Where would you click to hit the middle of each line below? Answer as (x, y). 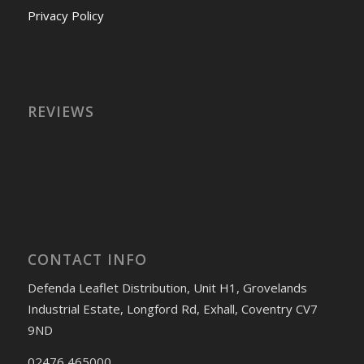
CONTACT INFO (87, 259)
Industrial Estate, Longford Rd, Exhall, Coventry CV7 (172, 309)
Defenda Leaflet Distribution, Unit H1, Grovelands (167, 288)
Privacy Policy (65, 15)
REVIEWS (61, 111)
